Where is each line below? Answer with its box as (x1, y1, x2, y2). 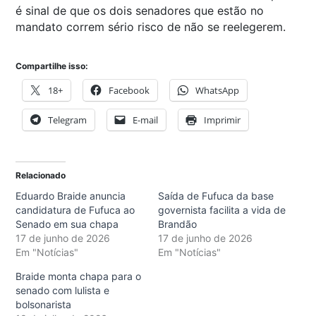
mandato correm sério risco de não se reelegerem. (16, 20, 286, 35)
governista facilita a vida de (158, 204, 286, 217)
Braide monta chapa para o (16, 270, 141, 283)
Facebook (109, 84, 150, 97)
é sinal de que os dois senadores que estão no (16, 4, 264, 18)
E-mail (133, 114, 158, 127)
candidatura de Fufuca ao (16, 204, 135, 217)
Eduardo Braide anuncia (16, 190, 126, 202)
